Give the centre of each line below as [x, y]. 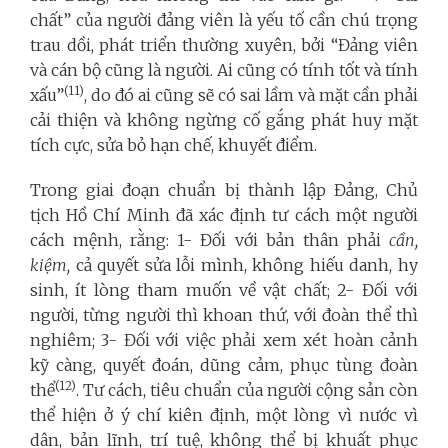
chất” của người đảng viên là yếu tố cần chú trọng [224, 19]
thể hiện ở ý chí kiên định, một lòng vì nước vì [224, 414]
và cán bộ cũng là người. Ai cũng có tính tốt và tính [224, 69]
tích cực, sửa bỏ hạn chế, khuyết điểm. [173, 144]
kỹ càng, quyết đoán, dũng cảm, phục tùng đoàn [224, 364]
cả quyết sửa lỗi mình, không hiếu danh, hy [247, 264]
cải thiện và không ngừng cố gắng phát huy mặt [224, 119]
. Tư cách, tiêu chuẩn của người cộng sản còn [247, 389]
